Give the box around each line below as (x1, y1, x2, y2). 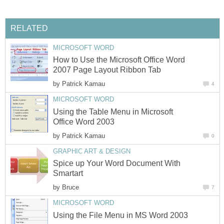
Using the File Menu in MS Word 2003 (53, 210, 188, 219)
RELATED (10, 23, 48, 32)
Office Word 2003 (53, 117, 114, 126)
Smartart (53, 169, 83, 178)
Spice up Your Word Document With (53, 159, 180, 168)
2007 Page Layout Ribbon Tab (53, 65, 161, 74)
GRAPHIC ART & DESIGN (53, 147, 130, 155)
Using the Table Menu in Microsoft (53, 107, 173, 116)
